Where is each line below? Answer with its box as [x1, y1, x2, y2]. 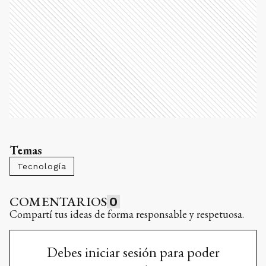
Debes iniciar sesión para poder [46, 242, 220, 261]
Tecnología [17, 161, 66, 171]
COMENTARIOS [9, 192, 107, 210]
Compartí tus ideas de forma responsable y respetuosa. [9, 207, 244, 221]
